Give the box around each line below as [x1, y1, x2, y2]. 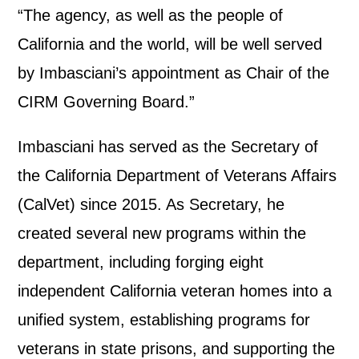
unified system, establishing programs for [18, 311, 311, 329]
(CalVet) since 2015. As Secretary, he [18, 196, 285, 213]
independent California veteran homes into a [18, 282, 333, 300]
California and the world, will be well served [18, 35, 323, 53]
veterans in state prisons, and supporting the [18, 340, 336, 357]
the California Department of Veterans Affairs [18, 167, 337, 184]
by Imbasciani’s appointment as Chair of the [18, 64, 330, 82]
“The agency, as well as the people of [18, 6, 284, 24]
